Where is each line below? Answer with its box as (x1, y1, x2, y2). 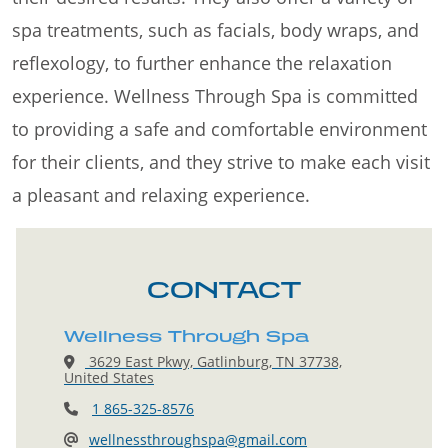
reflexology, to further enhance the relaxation (12, 51, 392, 76)
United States (64, 368, 154, 388)
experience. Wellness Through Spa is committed (12, 84, 418, 109)
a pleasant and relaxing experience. (12, 183, 310, 208)
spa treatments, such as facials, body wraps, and (12, 18, 419, 43)
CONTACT (147, 275, 301, 304)
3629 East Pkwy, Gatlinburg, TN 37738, (85, 352, 342, 372)
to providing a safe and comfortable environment (12, 117, 427, 142)
